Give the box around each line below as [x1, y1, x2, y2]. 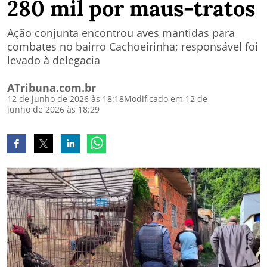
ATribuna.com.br [7, 80, 96, 95]
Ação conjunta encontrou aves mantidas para [7, 26, 235, 40]
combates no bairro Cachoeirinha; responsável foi [7, 39, 258, 54]
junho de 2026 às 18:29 [7, 104, 100, 115]
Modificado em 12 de [124, 93, 207, 104]
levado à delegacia [7, 53, 100, 67]
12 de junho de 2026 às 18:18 [7, 93, 124, 104]
